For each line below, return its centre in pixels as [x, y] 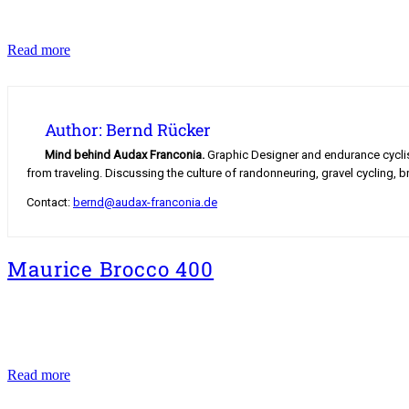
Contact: [50, 203]
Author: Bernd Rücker [128, 130]
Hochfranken [107, 49]
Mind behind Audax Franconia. [125, 155]
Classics [93, 66]
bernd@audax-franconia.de [145, 203]
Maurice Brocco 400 [111, 268]
